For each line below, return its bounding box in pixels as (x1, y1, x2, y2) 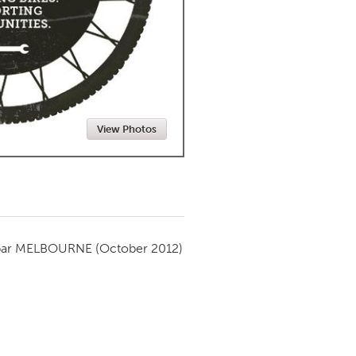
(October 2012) (95, 241, 183, 256)
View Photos (97, 123, 157, 135)
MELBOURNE (15, 241, 92, 256)
